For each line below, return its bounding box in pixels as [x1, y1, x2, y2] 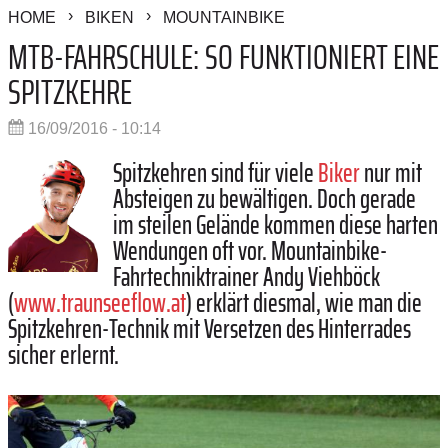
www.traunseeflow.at [14, 282, 186, 324]
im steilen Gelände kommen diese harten [113, 204, 438, 246]
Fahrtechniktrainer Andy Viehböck [113, 256, 380, 298]
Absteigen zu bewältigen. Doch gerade [113, 178, 416, 220]
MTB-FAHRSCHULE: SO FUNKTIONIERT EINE [8, 29, 439, 85]
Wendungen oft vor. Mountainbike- [113, 230, 387, 272]
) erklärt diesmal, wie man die [186, 282, 422, 324]
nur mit [360, 152, 422, 194]
